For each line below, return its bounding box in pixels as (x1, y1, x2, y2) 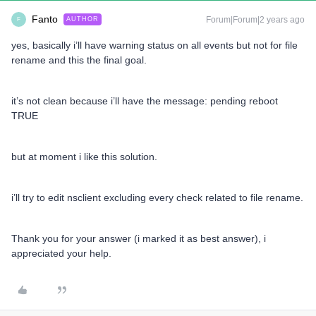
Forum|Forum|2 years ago (206, 15, 305, 25)
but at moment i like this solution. (11, 151, 160, 163)
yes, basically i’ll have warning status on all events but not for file (11, 39, 298, 51)
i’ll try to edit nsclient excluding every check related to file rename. (11, 192, 303, 204)
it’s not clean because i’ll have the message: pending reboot (11, 95, 278, 107)
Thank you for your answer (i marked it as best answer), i (11, 233, 266, 245)
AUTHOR (66, 16, 99, 23)
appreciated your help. (11, 248, 111, 260)
